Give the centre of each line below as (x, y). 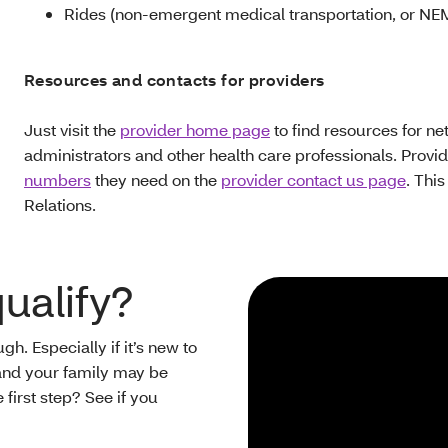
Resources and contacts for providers (174, 79)
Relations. (60, 204)
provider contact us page (313, 179)
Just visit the (72, 129)
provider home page (195, 129)
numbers (57, 179)
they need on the (156, 179)
